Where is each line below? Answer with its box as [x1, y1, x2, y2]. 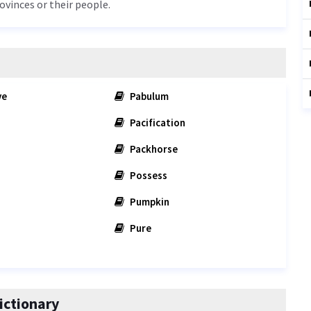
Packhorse [128, 142, 178, 155]
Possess [128, 169, 168, 182]
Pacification [128, 116, 186, 129]
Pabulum [128, 90, 169, 103]
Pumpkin [128, 195, 170, 208]
